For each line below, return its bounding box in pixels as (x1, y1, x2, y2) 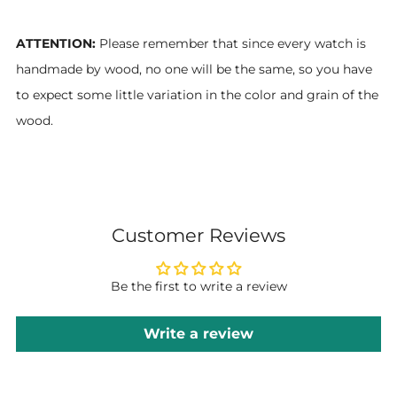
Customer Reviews (112, 223, 285, 246)
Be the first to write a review (110, 278, 287, 293)
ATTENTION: (16, 35, 96, 51)
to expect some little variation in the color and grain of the (16, 87, 378, 102)
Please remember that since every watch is (96, 35, 366, 51)
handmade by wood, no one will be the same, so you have (16, 61, 372, 76)
